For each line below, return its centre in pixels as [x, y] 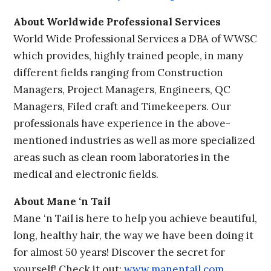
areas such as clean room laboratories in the [122, 158]
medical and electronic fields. [86, 175]
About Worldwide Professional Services [117, 22]
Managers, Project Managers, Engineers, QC [122, 90]
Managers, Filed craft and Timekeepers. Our [122, 107]
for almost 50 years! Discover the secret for [119, 253]
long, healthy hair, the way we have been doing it [134, 236]
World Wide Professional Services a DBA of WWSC [135, 39]
